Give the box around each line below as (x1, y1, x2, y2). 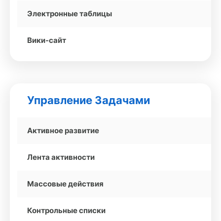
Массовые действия (27, 179, 104, 188)
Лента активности (27, 152, 95, 162)
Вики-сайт (27, 36, 66, 45)
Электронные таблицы (27, 9, 112, 18)
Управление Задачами (27, 94, 150, 107)
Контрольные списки (27, 206, 106, 215)
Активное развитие (27, 126, 99, 135)
